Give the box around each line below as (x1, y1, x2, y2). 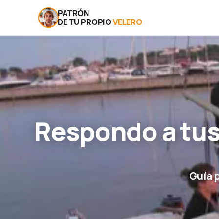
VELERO (112, 17, 142, 27)
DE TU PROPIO (58, 17, 113, 27)
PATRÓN (58, 8, 89, 19)
